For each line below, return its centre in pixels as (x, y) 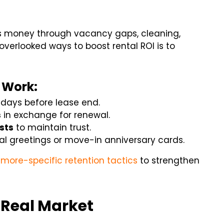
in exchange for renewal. (56, 115)
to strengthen (169, 161)
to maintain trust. (52, 128)
